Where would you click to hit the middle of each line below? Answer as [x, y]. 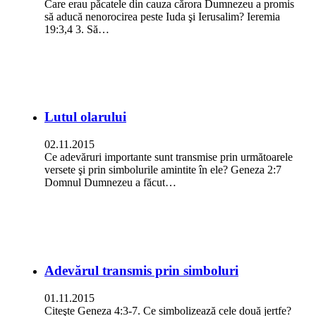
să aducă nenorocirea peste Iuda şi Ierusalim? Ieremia [162, 16]
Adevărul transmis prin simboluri [141, 270]
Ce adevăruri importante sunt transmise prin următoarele [169, 157]
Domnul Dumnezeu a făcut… [110, 183]
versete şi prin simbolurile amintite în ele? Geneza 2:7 [163, 170]
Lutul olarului [85, 117]
